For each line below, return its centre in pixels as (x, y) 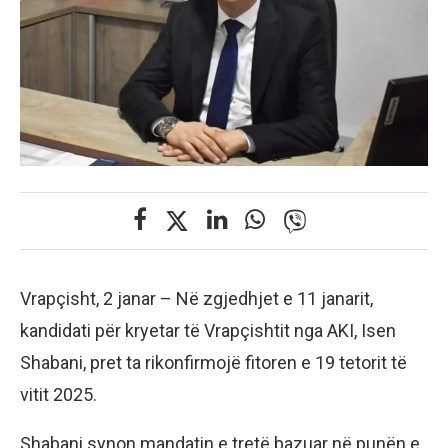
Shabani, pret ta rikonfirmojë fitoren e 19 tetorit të (213, 362)
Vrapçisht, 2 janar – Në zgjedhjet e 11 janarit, (196, 298)
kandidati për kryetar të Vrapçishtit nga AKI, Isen (208, 330)
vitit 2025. (58, 394)
